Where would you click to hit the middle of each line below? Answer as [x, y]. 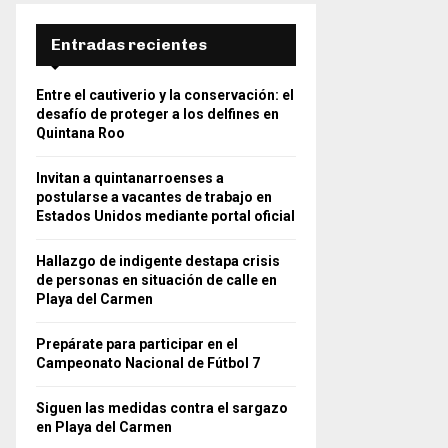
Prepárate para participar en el [137, 344]
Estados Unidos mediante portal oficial [165, 216]
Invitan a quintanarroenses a [130, 178]
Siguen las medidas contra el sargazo [162, 408]
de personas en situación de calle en [156, 280]
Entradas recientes [129, 44]
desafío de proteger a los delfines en [157, 114]
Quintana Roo [80, 133]
